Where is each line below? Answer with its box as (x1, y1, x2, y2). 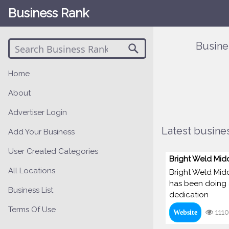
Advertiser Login (8, 108, 67, 118)
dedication (169, 190, 209, 200)
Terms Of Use (8, 205, 56, 215)
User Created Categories (8, 147, 98, 156)
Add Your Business (8, 127, 75, 137)
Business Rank (8, 6, 89, 20)
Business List (8, 186, 53, 195)
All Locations (8, 166, 55, 176)
